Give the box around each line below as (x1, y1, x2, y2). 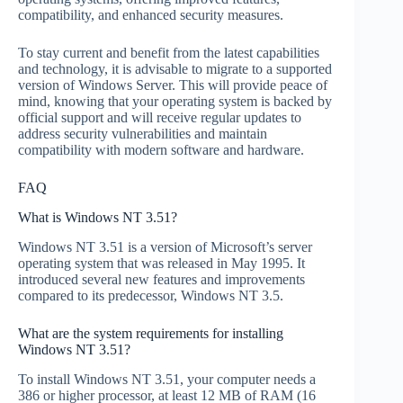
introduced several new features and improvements (18, 271, 305, 287)
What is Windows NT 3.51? (18, 209, 177, 225)
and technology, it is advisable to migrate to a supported (18, 61, 332, 77)
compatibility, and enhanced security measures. (18, 7, 283, 23)
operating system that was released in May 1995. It (18, 255, 305, 271)
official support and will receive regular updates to (18, 110, 301, 126)
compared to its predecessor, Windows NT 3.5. (18, 287, 283, 303)
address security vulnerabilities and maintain (18, 126, 267, 142)
